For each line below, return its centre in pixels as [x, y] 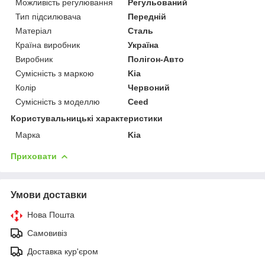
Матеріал [33, 30]
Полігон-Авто [156, 59]
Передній [147, 16]
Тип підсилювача [48, 16]
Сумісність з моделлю [58, 101]
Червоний [149, 87]
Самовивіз [47, 233]
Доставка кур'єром [63, 251]
